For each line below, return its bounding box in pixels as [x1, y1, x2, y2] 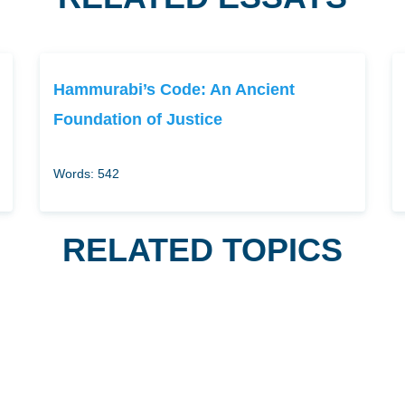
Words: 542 [52, 166, 119, 181]
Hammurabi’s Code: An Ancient [52, 80, 295, 99]
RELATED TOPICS [62, 231, 343, 268]
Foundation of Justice [52, 109, 222, 128]
